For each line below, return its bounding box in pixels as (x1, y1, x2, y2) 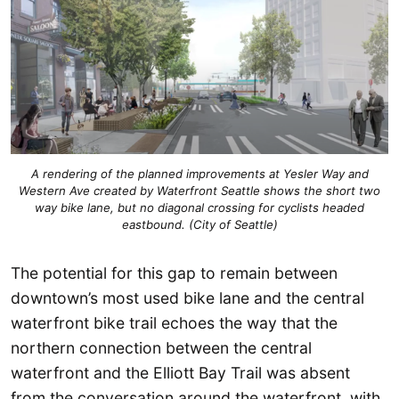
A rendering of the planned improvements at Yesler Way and (30, 166, 369, 181)
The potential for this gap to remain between (11, 264, 338, 283)
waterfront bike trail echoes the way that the (11, 313, 338, 333)
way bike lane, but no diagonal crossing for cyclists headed (35, 199, 364, 215)
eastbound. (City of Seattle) (121, 216, 278, 232)
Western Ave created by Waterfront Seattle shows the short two (19, 183, 380, 198)
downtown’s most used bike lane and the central (11, 289, 364, 308)
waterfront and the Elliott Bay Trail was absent (11, 363, 350, 383)
